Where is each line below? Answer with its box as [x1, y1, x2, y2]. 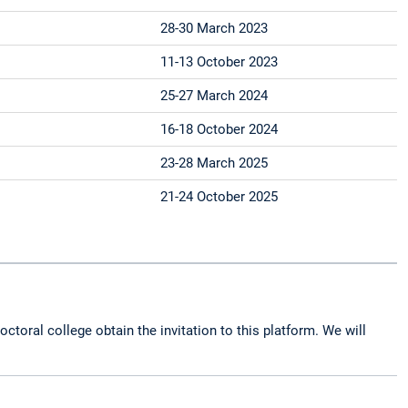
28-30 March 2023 [160, 20, 269, 37]
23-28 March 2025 [160, 155, 269, 172]
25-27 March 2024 [160, 87, 269, 105]
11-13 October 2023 [160, 54, 279, 71]
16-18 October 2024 [160, 121, 279, 138]
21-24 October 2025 [160, 189, 279, 206]
